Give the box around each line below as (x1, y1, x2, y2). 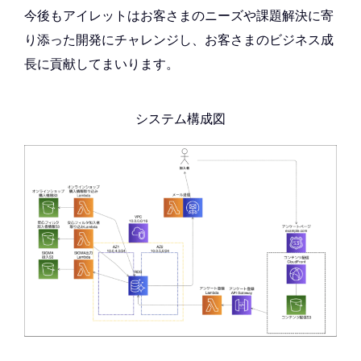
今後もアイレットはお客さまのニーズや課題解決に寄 (24, 7, 334, 24)
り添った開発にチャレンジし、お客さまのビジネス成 (24, 31, 334, 48)
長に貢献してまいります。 (24, 56, 179, 73)
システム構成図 (135, 110, 226, 127)
